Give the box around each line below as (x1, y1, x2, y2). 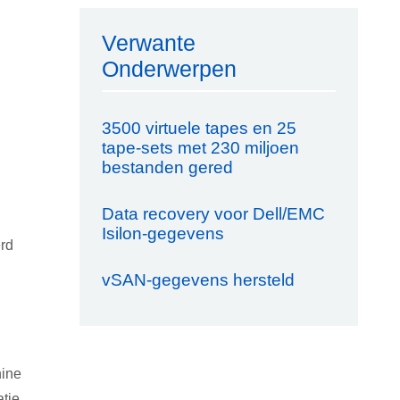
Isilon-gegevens (101, 224, 224, 243)
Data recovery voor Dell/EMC (101, 204, 325, 223)
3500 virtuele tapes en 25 (101, 119, 296, 137)
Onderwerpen (101, 56, 237, 81)
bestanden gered (101, 158, 233, 177)
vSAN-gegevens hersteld (101, 271, 295, 289)
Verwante (101, 30, 196, 55)
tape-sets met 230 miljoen (101, 138, 299, 157)
